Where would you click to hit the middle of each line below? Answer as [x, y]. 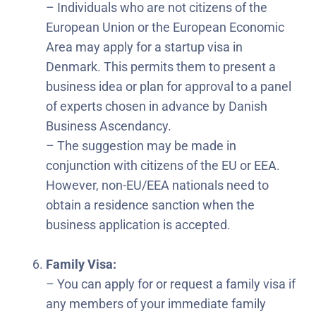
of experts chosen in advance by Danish [157, 106]
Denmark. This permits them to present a [161, 66]
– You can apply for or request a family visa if [171, 284]
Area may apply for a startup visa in [144, 47]
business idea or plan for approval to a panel [169, 86]
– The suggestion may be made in [141, 145]
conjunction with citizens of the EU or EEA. [163, 165]
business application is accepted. [138, 224]
